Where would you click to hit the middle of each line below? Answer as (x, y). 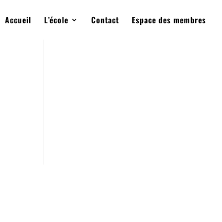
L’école (56, 20)
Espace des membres (169, 20)
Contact (105, 20)
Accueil (18, 20)
